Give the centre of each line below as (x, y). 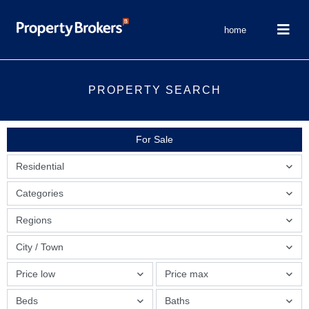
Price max (187, 274)
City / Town (40, 247)
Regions (34, 220)
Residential (40, 167)
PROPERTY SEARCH (154, 90)
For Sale (154, 140)
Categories (40, 193)
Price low (36, 274)
